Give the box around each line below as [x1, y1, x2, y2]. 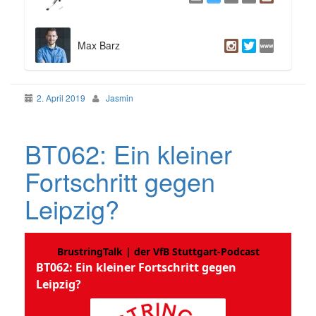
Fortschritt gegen [25, 163, 215, 200]
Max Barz [78, 38, 120, 53]
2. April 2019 [37, 92, 85, 104]
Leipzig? [25, 190, 119, 227]
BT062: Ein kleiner [25, 135, 232, 172]
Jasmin [106, 92, 133, 104]
